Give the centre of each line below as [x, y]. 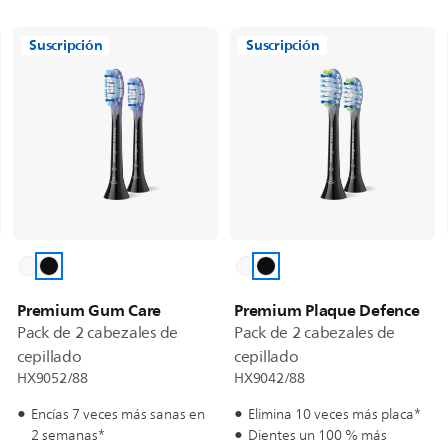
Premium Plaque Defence [327, 310]
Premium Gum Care [89, 310]
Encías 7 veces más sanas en [118, 414]
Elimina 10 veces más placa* [334, 414]
